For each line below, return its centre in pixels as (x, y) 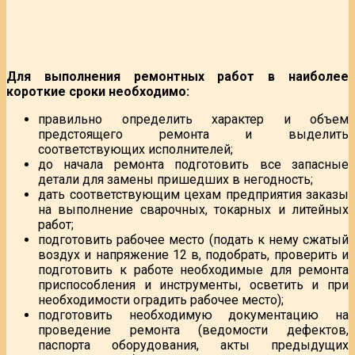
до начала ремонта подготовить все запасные (193, 164)
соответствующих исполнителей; (136, 149)
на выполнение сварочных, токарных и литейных (193, 209)
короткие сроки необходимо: (98, 91)
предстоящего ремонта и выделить (193, 134)
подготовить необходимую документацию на (193, 315)
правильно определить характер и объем (193, 119)
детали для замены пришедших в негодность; (176, 179)
